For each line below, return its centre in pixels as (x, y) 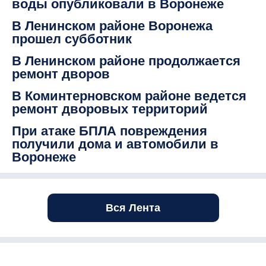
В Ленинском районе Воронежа (112, 26)
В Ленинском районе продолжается (126, 61)
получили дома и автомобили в (115, 144)
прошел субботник (72, 39)
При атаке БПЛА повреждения (110, 131)
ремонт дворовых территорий (110, 109)
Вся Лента (133, 208)
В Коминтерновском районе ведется (129, 96)
